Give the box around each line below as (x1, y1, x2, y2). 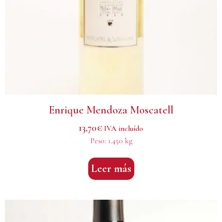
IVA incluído (104, 124, 143, 133)
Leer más (91, 162, 131, 175)
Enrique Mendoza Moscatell (49, 104, 173, 117)
